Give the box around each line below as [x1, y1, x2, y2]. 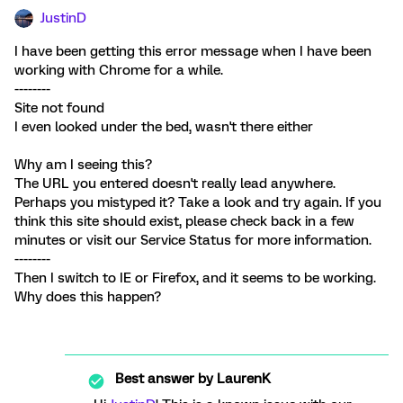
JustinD [40, 10, 86, 26]
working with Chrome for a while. [14, 62, 223, 78]
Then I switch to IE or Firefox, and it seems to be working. [14, 270, 376, 286]
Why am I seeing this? [14, 157, 152, 173]
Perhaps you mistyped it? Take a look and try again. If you [14, 194, 381, 210]
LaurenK [213, 371, 271, 387]
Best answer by [115, 371, 213, 387]
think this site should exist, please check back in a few [14, 213, 354, 229]
